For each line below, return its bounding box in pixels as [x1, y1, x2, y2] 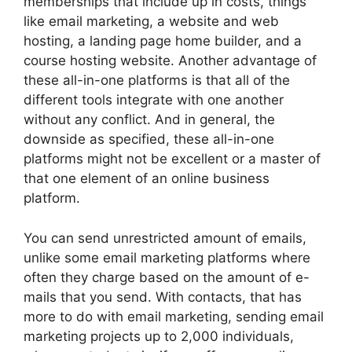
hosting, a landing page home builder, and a [24, 33, 302, 49]
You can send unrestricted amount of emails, [24, 229, 306, 246]
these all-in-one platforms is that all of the [24, 72, 290, 88]
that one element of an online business [24, 170, 269, 186]
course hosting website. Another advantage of [24, 53, 317, 68]
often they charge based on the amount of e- [24, 269, 310, 285]
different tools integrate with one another [24, 92, 284, 108]
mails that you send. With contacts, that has [24, 288, 302, 305]
